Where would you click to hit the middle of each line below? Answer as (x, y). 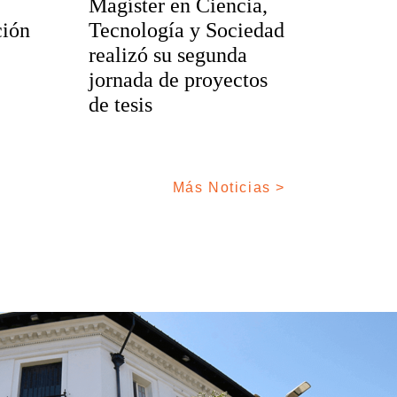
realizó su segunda (167, 55)
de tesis (120, 105)
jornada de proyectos (178, 80)
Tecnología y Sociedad (186, 31)
